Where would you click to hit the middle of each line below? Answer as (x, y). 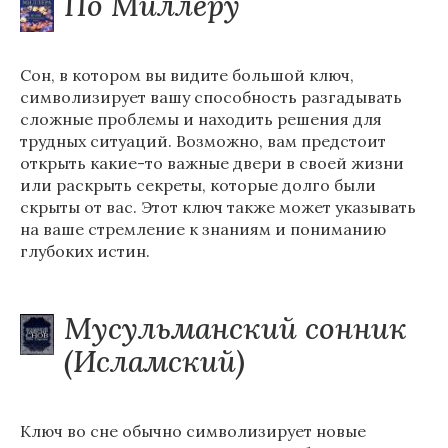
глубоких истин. (85, 251)
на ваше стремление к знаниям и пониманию (203, 229)
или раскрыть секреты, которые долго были (198, 185)
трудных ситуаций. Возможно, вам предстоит (203, 141)
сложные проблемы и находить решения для (201, 119)
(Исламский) (154, 361)
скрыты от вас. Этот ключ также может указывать (218, 207)
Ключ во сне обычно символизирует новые (193, 431)
